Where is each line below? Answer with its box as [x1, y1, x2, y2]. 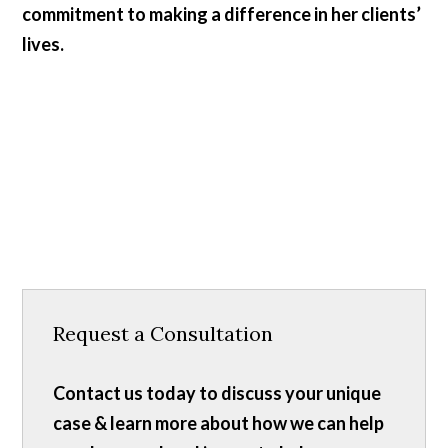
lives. [22, 33, 65, 56]
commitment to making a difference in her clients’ [22, 3, 422, 26]
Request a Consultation [53, 321, 274, 347]
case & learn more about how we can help [53, 412, 385, 435]
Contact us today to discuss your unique [53, 382, 382, 405]
